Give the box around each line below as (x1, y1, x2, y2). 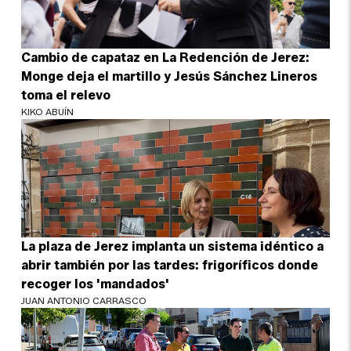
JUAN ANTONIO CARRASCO (21, 294, 147, 306)
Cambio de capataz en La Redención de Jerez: (21, 49, 310, 65)
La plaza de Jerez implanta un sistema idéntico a (21, 238, 324, 254)
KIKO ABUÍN (21, 105, 74, 118)
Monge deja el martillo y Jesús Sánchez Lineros (21, 68, 318, 84)
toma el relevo (21, 87, 111, 103)
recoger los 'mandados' (21, 276, 170, 291)
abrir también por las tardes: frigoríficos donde (21, 257, 319, 273)
